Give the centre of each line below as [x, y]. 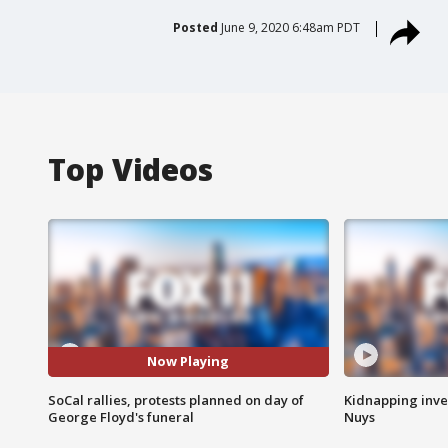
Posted [195, 27]
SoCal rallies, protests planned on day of [176, 399]
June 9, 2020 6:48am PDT [290, 27]
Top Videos [130, 169]
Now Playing [188, 361]
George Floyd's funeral [121, 416]
